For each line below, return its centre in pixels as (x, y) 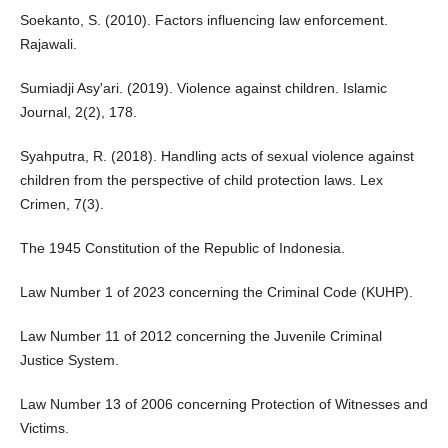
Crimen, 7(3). (61, 204)
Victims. (44, 428)
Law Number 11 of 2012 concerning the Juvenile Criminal (200, 336)
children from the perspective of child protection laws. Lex (201, 180)
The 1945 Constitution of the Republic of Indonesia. (182, 248)
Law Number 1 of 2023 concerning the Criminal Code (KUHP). (216, 292)
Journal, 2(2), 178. (78, 112)
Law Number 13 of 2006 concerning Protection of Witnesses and (223, 404)
